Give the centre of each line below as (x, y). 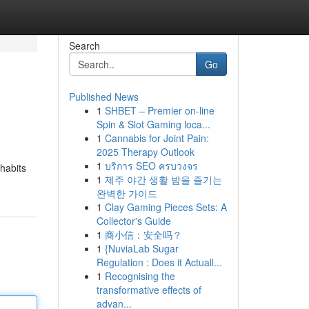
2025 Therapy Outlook (145, 152)
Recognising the (140, 276)
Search (84, 46)
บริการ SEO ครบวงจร (151, 166)
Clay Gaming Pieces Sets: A (166, 207)
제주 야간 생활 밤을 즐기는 (163, 179)
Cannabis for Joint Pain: (157, 138)
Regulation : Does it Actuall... (159, 262)
